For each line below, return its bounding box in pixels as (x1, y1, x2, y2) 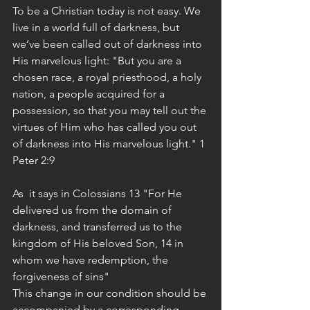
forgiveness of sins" (12, 270, 112, 283)
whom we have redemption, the (12, 253, 171, 266)
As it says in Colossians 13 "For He (12, 187, 185, 200)
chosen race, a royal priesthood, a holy (12, 71, 204, 84)
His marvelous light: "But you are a (12, 54, 184, 67)
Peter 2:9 (12, 154, 55, 167)
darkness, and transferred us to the (12, 220, 185, 233)
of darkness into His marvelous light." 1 (12, 137, 208, 150)
